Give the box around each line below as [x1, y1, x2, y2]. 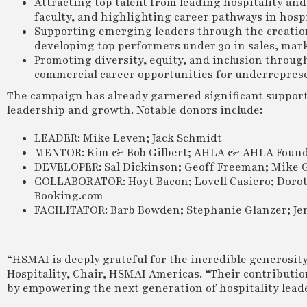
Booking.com [34, 188, 103, 204]
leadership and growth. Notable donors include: [7, 103, 262, 118]
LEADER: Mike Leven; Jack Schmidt [34, 131, 222, 146]
